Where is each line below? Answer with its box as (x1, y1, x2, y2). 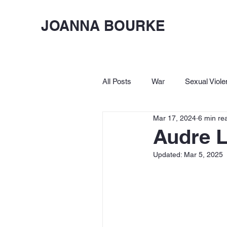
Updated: (153, 150, 184, 159)
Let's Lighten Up (172, 117, 225, 126)
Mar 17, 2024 (153, 113, 196, 122)
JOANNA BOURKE (41, 17, 165, 34)
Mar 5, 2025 (183, 150, 223, 159)
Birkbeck (122, 117, 152, 126)
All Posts (102, 77, 131, 86)
